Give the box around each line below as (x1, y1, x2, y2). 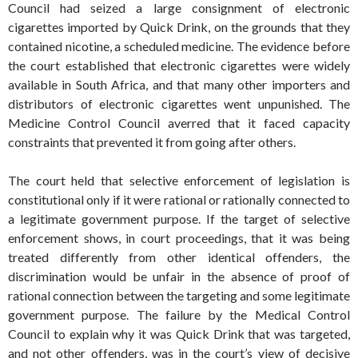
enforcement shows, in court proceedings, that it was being (8, 230, 350, 246)
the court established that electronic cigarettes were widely (8, 58, 350, 74)
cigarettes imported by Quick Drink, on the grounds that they (8, 19, 350, 35)
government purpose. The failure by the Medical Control (8, 307, 350, 323)
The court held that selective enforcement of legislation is (8, 173, 350, 189)
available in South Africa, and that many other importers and (8, 77, 350, 93)
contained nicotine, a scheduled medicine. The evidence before (8, 38, 350, 54)
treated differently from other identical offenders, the (8, 249, 350, 265)
